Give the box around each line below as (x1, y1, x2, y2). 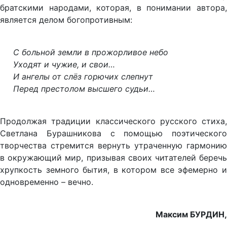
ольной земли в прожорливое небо (26, 47, 168, 57)
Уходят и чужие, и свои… (13, 59, 115, 69)
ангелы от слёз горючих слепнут (19, 71, 153, 82)
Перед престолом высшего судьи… (13, 83, 155, 94)
